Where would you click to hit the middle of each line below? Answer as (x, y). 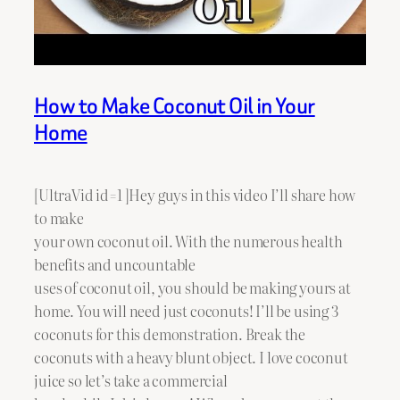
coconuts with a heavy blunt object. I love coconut (191, 357)
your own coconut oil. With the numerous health (188, 241)
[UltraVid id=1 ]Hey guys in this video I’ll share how (195, 194)
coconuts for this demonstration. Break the (170, 333)
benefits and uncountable (115, 264)
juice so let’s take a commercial (131, 380)
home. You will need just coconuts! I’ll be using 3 (186, 310)
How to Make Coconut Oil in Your (175, 105)
